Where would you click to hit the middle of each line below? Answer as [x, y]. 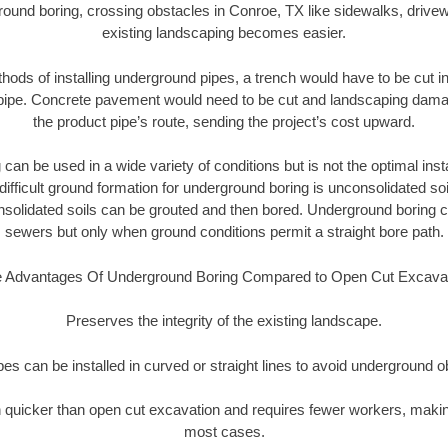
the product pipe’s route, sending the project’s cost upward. [224, 121]
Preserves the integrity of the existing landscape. [224, 321]
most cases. [224, 432]
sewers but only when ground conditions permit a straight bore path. [224, 232]
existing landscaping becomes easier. [224, 33]
